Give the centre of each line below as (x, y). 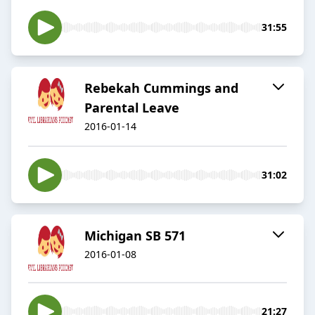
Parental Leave (132, 108)
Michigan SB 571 (135, 236)
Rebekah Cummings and (161, 88)
